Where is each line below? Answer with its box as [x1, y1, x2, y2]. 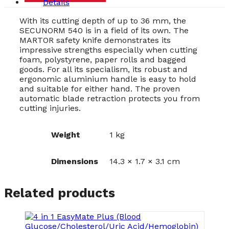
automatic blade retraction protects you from [19, 93, 200, 103]
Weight [51, 129, 80, 140]
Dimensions [51, 156, 98, 166]
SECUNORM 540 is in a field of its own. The [19, 25, 189, 35]
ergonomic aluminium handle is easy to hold [19, 74, 196, 84]
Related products [4, 186, 115, 201]
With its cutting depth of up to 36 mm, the [19, 15, 186, 26]
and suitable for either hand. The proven [19, 83, 180, 94]
